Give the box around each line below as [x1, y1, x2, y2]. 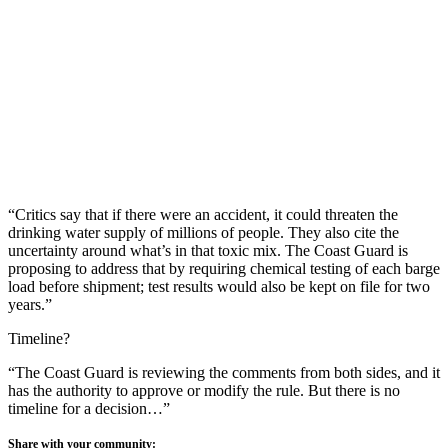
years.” [8, 295, 52, 313]
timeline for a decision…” [8, 399, 170, 417]
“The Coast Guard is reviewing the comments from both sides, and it [8, 363, 440, 381]
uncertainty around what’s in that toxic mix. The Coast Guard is [8, 241, 408, 259]
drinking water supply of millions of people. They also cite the [8, 223, 399, 241]
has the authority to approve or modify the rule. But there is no [8, 381, 400, 399]
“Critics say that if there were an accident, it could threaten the [8, 205, 398, 223]
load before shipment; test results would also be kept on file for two [8, 277, 430, 295]
